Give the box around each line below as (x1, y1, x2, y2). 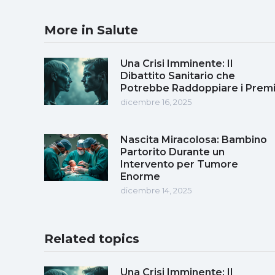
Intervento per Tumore (120, 158, 238, 170)
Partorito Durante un (120, 145, 225, 158)
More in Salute (44, 22, 138, 37)
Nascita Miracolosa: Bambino (120, 133, 267, 145)
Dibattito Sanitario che (120, 69, 235, 82)
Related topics (44, 231, 139, 246)
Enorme (120, 170, 160, 182)
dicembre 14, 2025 (120, 185, 192, 195)
